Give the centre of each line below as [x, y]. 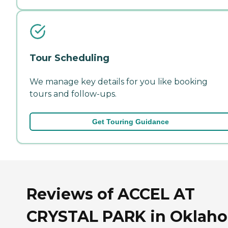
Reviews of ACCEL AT [111, 194]
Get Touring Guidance [130, 121]
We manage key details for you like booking [119, 81]
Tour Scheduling [69, 58]
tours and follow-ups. [73, 94]
